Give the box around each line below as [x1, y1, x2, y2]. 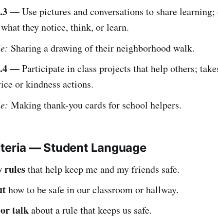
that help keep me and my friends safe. [25, 162, 180, 176]
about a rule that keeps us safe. [29, 203, 152, 217]
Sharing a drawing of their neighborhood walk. [8, 41, 195, 54]
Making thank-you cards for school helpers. [8, 98, 182, 111]
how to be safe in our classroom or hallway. [6, 182, 179, 196]
